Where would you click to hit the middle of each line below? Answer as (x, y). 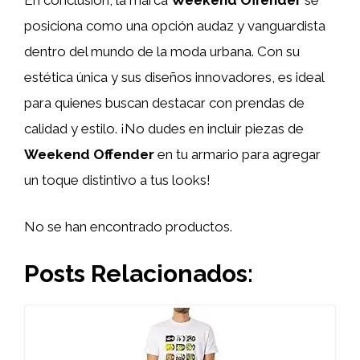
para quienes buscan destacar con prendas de (164, 103)
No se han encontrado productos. (128, 226)
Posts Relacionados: (139, 274)
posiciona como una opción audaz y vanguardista (175, 26)
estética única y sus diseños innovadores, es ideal (174, 77)
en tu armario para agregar (237, 154)
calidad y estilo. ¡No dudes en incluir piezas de (164, 129)
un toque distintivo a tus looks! (117, 180)
